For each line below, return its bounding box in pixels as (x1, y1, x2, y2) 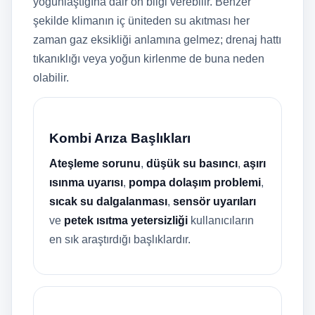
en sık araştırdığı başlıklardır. (49, 233, 191, 245)
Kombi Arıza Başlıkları (49, 131, 191, 146)
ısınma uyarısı (49, 176, 123, 188)
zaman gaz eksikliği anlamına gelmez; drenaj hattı (33, 34, 281, 46)
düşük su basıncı (146, 157, 238, 169)
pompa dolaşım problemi (129, 176, 261, 188)
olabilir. (33, 72, 69, 84)
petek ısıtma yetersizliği (64, 214, 188, 226)
